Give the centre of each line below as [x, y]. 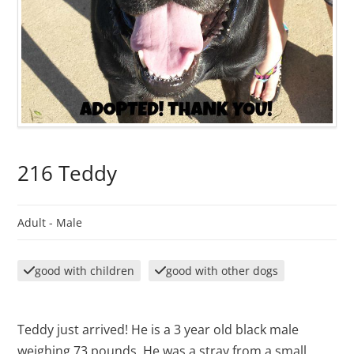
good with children [85, 271]
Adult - [37, 223]
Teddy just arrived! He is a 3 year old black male [158, 330]
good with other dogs [222, 271]
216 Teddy [68, 174]
